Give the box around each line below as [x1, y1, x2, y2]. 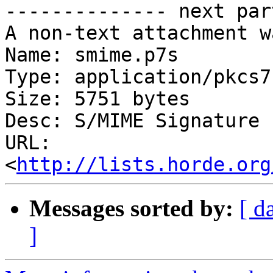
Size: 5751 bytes [5, 88, 190, 110]
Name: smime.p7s [5, 44, 179, 66]
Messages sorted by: [29, 195, 233, 222]
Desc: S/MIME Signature [5, 110, 260, 132]
